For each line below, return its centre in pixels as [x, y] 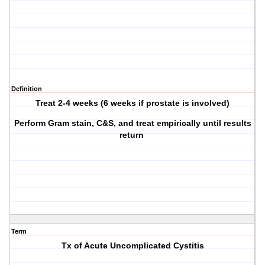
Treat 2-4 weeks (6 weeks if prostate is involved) [133, 103]
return [132, 135]
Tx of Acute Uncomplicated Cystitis [132, 246]
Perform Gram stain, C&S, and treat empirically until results [132, 123]
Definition [27, 89]
